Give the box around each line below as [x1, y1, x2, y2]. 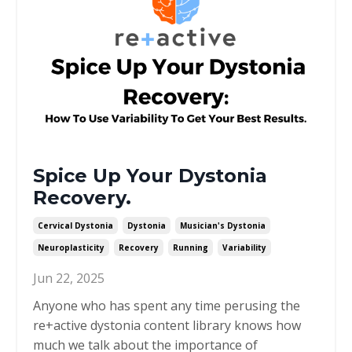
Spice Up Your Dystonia [33, 164, 267, 188]
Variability [222, 242, 266, 254]
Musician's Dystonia [180, 220, 266, 232]
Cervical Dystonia [38, 220, 113, 232]
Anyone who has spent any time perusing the [33, 297, 300, 315]
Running [173, 242, 208, 254]
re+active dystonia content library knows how [33, 317, 301, 335]
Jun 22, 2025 [33, 269, 104, 288]
